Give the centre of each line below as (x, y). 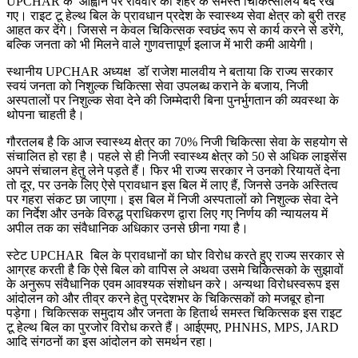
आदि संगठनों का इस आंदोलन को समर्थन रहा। (110, 341)
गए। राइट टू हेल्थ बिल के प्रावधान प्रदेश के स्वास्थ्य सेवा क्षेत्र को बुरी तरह (176, 15)
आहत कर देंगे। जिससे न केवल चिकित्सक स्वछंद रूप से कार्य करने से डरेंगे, (175, 30)
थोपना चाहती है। (46, 114)
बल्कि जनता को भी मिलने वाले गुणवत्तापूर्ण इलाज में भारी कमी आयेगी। (161, 44)
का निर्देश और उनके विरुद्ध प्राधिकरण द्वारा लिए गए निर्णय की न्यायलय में (167, 213)
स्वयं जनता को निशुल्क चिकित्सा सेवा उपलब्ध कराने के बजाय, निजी (157, 86)
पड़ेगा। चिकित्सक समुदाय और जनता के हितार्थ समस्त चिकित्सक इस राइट (174, 312)
